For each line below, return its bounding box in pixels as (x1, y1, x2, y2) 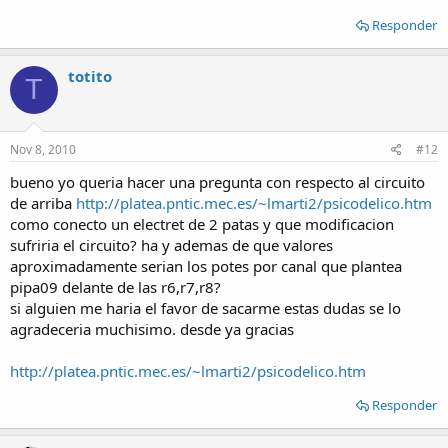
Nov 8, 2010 (10, 141, 76, 158)
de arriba (10, 193, 76, 213)
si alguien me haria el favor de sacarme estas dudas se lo (10, 298, 401, 318)
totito (68, 65, 112, 86)
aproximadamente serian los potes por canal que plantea (10, 256, 402, 276)
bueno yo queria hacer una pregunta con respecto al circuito (10, 172, 425, 192)
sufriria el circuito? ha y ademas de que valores (10, 235, 333, 255)
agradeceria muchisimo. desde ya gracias (10, 319, 294, 339)
